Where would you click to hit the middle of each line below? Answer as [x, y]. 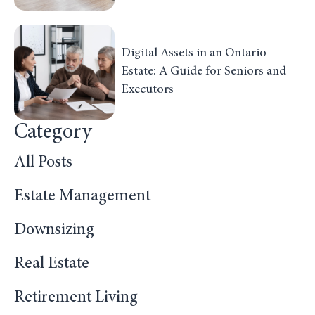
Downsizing [54, 230]
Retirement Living [76, 298]
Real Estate [52, 264]
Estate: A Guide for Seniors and [204, 72]
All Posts [43, 163]
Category [53, 133]
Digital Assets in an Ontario [194, 54]
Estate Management [82, 197]
